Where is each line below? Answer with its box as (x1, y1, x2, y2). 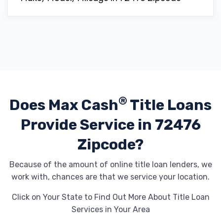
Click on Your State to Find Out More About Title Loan (11, 192, 210, 202)
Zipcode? (77, 136, 144, 153)
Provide (20, 116, 80, 134)
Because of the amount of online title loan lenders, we (9, 160, 212, 169)
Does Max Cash (9, 96, 118, 114)
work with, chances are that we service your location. (11, 172, 210, 182)
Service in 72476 (79, 116, 201, 134)
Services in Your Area (71, 205, 150, 214)
